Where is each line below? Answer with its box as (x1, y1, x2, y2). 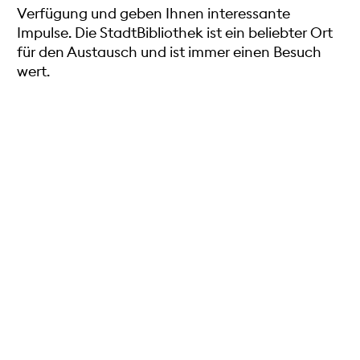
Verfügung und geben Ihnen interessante (17, 3, 291, 22)
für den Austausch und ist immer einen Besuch (17, 42, 322, 61)
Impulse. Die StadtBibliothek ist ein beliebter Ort (17, 22, 333, 42)
